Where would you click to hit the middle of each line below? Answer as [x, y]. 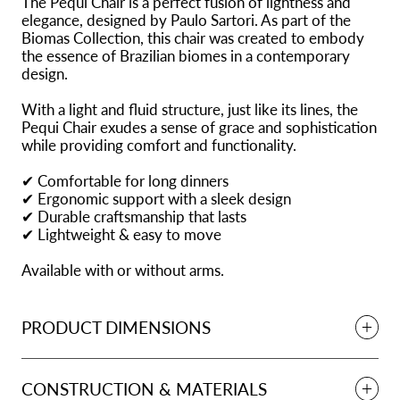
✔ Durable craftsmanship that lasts [134, 217]
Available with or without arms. [123, 271]
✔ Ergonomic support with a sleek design [156, 199]
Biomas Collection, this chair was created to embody [193, 38]
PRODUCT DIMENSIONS [116, 328]
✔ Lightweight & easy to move [121, 235]
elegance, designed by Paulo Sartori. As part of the [186, 21]
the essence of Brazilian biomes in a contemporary [186, 56]
